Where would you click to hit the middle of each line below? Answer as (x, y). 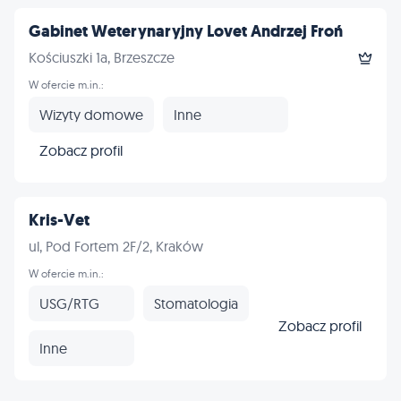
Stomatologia (196, 303)
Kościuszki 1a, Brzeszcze (102, 57)
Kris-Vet (59, 220)
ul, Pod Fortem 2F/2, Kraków (116, 246)
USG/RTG (69, 303)
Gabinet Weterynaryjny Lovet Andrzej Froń (186, 31)
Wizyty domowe (91, 114)
